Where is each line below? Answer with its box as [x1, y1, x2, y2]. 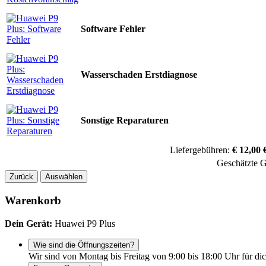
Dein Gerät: [5, 218, 52, 229]
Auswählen [45, 172, 83, 182]
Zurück [9, 172, 33, 182]
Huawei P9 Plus [52, 218, 115, 229]
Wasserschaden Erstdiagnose [81, 69, 197, 80]
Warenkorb [5, 194, 61, 207]
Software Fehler [81, 24, 145, 34]
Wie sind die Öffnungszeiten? [33, 240, 134, 249]
